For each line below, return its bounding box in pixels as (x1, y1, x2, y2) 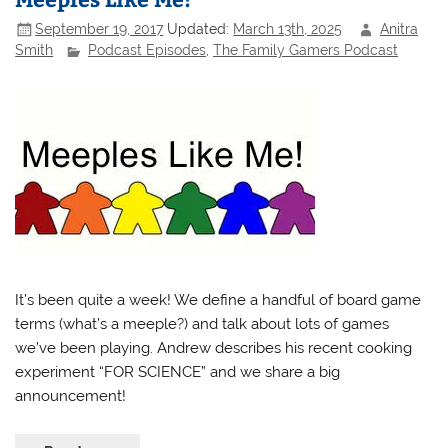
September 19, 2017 (35, 20, 164, 37)
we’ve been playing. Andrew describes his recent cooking (15, 338, 413, 357)
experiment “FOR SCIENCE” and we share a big (15, 362, 341, 381)
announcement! (15, 386, 127, 405)
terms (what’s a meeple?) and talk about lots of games (15, 314, 390, 333)
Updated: (167, 20, 234, 37)
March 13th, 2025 (233, 20, 343, 37)
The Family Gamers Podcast (213, 42, 399, 59)
